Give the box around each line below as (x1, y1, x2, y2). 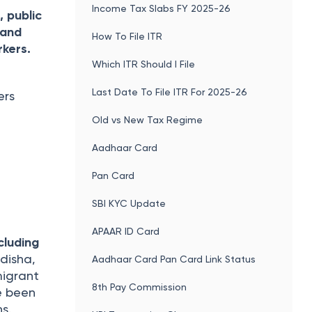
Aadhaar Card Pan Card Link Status (91, 253, 256, 265)
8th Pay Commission (91, 281, 187, 292)
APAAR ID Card (91, 225, 159, 237)
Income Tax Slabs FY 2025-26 (91, 2, 231, 14)
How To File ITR (91, 30, 162, 42)
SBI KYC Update (91, 197, 166, 209)
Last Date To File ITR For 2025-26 (91, 86, 247, 97)
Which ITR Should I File (91, 58, 195, 70)
